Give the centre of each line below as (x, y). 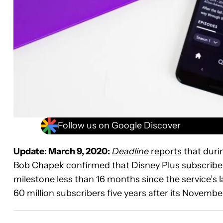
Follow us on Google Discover (119, 126)
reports (165, 151)
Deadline (130, 151)
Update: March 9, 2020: (62, 151)
